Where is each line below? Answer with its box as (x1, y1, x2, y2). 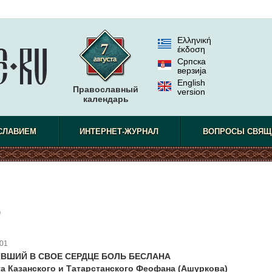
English (177, 78, 205, 87)
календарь (83, 94, 129, 104)
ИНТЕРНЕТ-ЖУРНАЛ (80, 127, 159, 136)
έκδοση (177, 44, 205, 54)
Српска (177, 56, 206, 66)
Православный (73, 84, 138, 94)
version (177, 87, 205, 97)
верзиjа (177, 66, 206, 75)
